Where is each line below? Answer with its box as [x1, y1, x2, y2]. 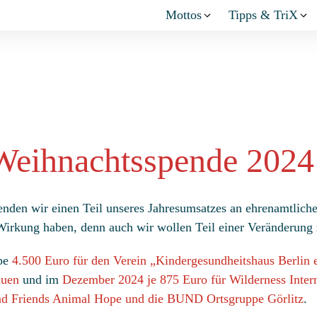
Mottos [166, 8, 202, 22]
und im [19, 272, 62, 287]
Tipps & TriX [229, 8, 298, 22]
